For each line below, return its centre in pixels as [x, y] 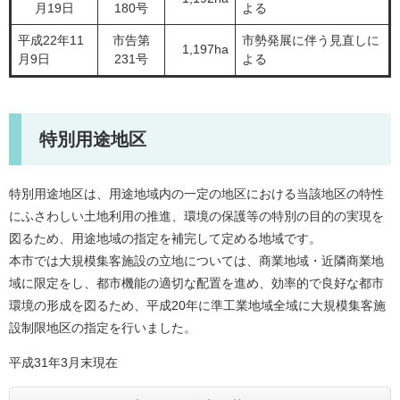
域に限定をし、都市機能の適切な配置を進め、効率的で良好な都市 [196, 283]
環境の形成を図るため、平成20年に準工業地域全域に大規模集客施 [197, 305]
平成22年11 [51, 40]
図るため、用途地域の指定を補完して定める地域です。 [165, 238]
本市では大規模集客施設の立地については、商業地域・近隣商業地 [196, 261]
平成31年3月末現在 [63, 362]
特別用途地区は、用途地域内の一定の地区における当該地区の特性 [196, 194]
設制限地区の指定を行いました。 [103, 328]
